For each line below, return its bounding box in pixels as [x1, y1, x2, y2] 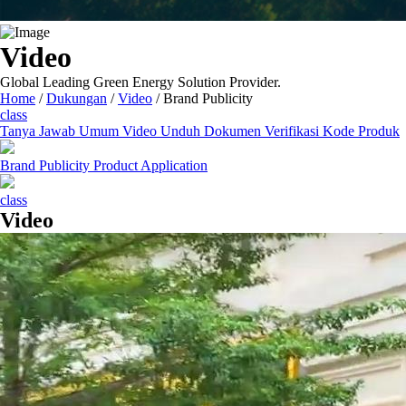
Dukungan [46, 91, 107, 106]
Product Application [93, 158, 208, 173]
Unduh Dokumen [160, 123, 265, 139]
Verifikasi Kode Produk [265, 123, 400, 139]
